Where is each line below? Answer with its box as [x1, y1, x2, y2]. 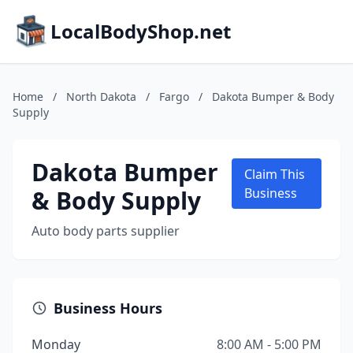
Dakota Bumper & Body [212, 89, 334, 104]
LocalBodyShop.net [50, 18, 231, 44]
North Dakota [66, 89, 136, 104]
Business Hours [54, 299, 162, 318]
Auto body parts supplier [32, 222, 180, 240]
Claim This [244, 165, 306, 183]
